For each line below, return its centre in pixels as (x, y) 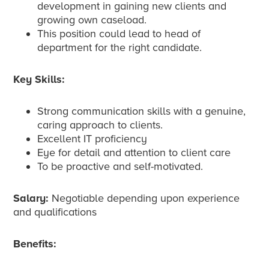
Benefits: (35, 244)
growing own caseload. (92, 20)
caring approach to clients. (100, 125)
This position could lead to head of (119, 34)
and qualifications (55, 212)
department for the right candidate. (120, 48)
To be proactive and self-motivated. (120, 167)
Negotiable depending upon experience (144, 198)
